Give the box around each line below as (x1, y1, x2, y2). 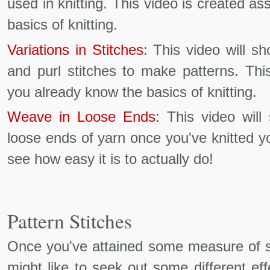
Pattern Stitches (7, 207, 132, 234)
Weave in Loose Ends (7, 108, 155, 125)
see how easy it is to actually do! (7, 151, 213, 168)
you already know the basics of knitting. (7, 83, 257, 100)
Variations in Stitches (7, 41, 143, 58)
